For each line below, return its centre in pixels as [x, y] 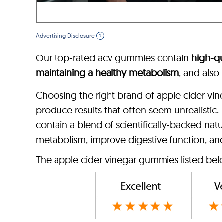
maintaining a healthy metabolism [107, 72]
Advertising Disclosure [66, 35]
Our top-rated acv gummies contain [113, 57]
